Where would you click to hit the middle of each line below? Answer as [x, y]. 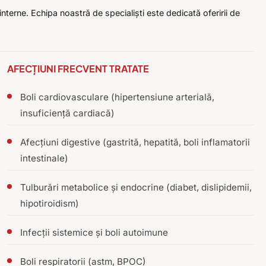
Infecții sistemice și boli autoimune [94, 233]
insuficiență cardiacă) [67, 113]
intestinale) [44, 159]
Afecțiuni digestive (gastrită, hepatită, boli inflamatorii [135, 142]
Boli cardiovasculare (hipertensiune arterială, [117, 97]
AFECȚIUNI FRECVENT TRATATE [78, 69]
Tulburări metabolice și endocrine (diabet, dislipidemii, [136, 188]
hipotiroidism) [50, 204]
